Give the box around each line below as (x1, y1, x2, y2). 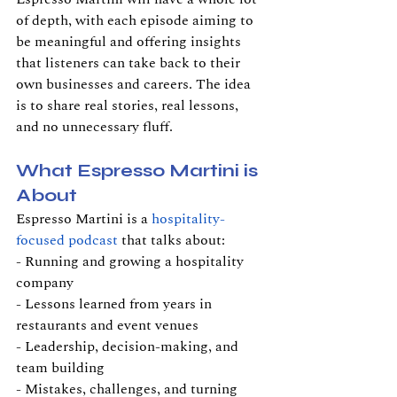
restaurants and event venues (16, 315, 198, 336)
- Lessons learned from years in (16, 293, 215, 315)
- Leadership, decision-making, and (16, 336, 242, 357)
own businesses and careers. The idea (16, 74, 254, 95)
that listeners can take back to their (16, 52, 244, 74)
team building (16, 357, 105, 378)
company (16, 272, 74, 293)
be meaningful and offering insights (16, 31, 245, 52)
